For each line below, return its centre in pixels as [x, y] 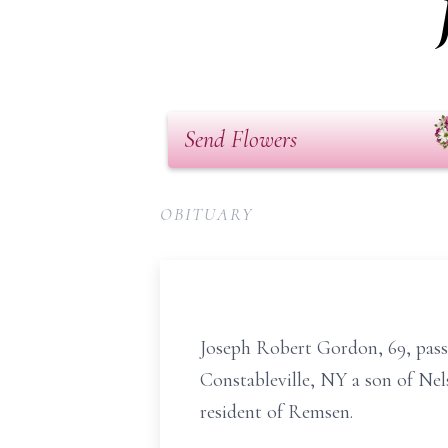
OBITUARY [207, 214]
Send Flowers [240, 139]
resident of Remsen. [276, 412]
